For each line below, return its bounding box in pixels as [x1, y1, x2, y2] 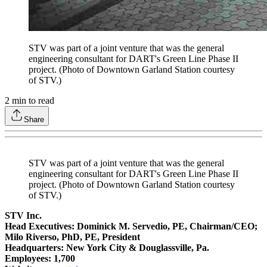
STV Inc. [5, 210, 42, 221]
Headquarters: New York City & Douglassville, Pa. [5, 243, 209, 253]
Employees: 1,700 [5, 253, 75, 264]
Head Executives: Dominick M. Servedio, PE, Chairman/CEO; [5, 221, 257, 232]
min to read [10, 95, 54, 106]
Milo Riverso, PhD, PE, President [5, 232, 140, 243]
